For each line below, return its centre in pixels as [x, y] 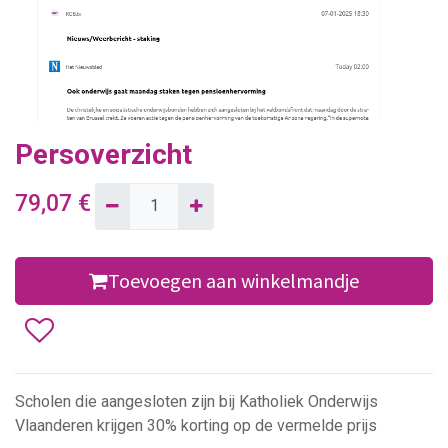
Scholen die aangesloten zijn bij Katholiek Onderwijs [196, 401]
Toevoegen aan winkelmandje [233, 280]
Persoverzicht [103, 155]
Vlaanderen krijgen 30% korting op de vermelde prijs [196, 425]
